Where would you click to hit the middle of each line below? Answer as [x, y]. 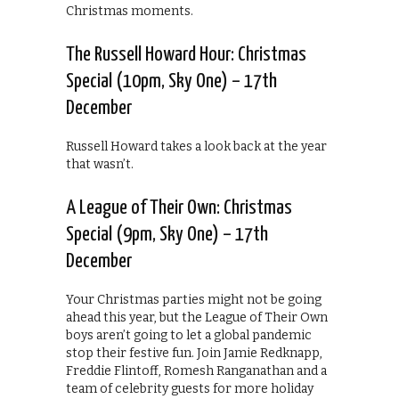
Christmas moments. [130, 11]
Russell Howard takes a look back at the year [196, 146]
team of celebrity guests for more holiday [190, 388]
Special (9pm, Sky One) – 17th [167, 234]
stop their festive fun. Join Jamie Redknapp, [194, 353]
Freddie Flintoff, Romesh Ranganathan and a [196, 370]
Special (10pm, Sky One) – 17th [171, 81]
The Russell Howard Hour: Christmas [186, 54]
